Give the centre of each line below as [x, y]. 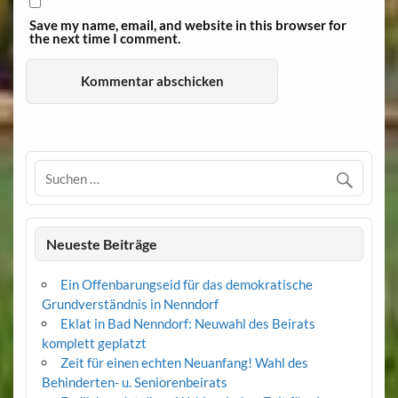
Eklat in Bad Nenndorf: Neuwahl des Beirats [187, 324]
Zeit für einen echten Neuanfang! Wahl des [184, 363]
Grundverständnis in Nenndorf [130, 304]
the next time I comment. [105, 39]
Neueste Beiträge [102, 243]
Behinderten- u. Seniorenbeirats [134, 382]
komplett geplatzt [94, 343]
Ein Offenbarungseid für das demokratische [186, 285]
